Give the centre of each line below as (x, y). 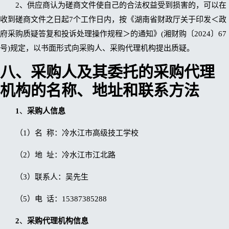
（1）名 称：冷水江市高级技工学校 (107, 133)
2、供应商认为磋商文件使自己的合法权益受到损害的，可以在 (121, 5)
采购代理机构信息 (58, 221)
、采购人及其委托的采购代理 (115, 72)
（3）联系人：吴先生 (52, 177)
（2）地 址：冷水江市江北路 (65, 155)
